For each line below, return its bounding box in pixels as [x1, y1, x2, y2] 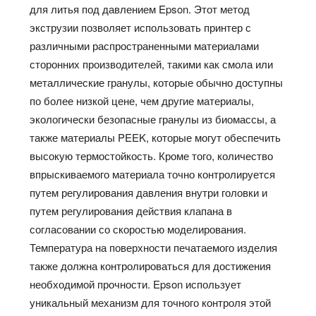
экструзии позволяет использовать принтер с [30, 20, 252, 35]
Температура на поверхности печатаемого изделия [30, 240, 278, 255]
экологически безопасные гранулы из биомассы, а [30, 111, 276, 127]
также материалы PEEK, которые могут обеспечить [30, 130, 281, 145]
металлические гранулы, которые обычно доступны [30, 75, 284, 90]
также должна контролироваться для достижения [30, 258, 272, 274]
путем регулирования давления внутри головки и [30, 185, 268, 200]
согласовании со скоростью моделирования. [30, 221, 247, 237]
